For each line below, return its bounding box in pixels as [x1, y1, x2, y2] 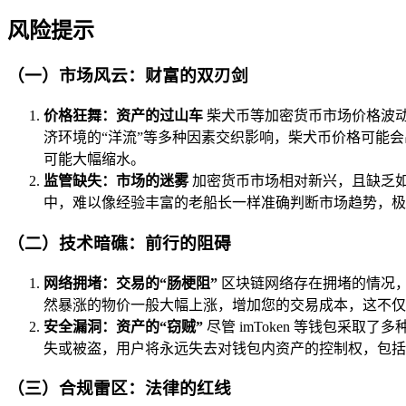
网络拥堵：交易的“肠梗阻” [43, 275, 217, 291]
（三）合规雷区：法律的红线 [7, 379, 231, 399]
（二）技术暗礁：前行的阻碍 [7, 233, 231, 253]
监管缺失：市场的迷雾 [43, 173, 188, 189]
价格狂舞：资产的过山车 [43, 108, 203, 124]
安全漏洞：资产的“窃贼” [43, 318, 203, 334]
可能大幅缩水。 [43, 151, 145, 168]
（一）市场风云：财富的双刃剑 [7, 66, 248, 86]
